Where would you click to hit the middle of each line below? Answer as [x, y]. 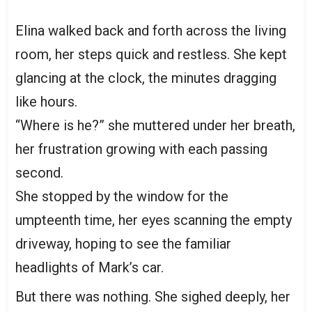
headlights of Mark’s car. [89, 267]
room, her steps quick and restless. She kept [151, 54]
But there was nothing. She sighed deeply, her [153, 296]
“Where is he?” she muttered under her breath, [155, 125]
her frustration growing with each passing [141, 149]
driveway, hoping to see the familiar [123, 243]
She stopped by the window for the [122, 196]
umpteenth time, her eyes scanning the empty [154, 220]
